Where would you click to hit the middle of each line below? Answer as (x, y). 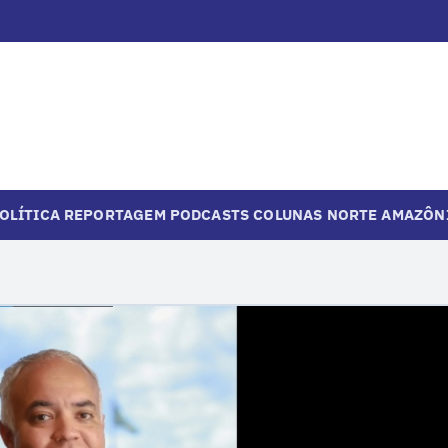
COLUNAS (288, 214)
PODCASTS (209, 214)
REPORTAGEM (114, 214)
